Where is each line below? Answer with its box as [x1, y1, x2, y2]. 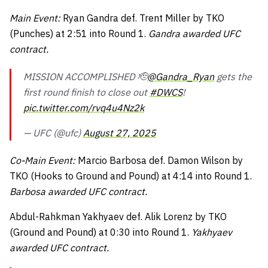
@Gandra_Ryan [147, 71, 214, 83]
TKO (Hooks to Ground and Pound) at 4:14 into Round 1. [10, 170, 252, 182]
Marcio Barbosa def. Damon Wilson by [78, 154, 243, 166]
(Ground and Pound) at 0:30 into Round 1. [10, 226, 191, 238]
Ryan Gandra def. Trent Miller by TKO [60, 12, 224, 24]
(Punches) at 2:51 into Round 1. [10, 28, 148, 39]
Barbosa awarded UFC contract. [10, 185, 147, 197]
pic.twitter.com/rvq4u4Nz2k [23, 102, 144, 114]
